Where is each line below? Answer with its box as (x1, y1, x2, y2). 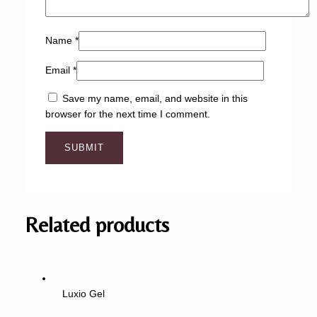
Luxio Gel (62, 288, 105, 299)
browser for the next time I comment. (45, 108, 210, 120)
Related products (24, 212, 169, 238)
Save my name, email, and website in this (62, 93, 248, 104)
